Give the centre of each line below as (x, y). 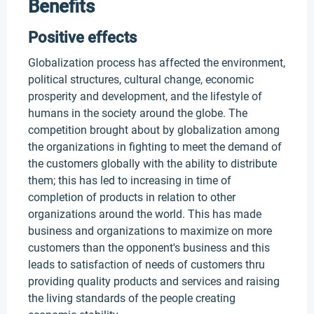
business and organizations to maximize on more (150, 231)
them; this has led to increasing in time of (130, 180)
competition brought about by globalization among (154, 130)
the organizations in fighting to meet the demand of (155, 147)
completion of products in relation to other (132, 197)
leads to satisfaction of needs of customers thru (146, 265)
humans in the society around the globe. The (138, 113)
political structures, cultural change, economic (141, 80)
